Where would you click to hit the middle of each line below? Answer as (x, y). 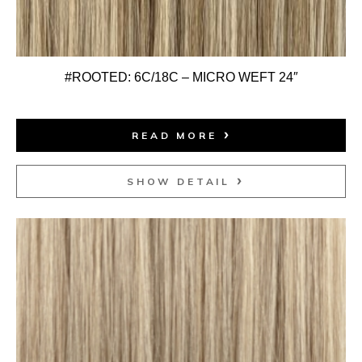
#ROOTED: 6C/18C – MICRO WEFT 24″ (181, 77)
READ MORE (175, 135)
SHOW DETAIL (179, 181)
